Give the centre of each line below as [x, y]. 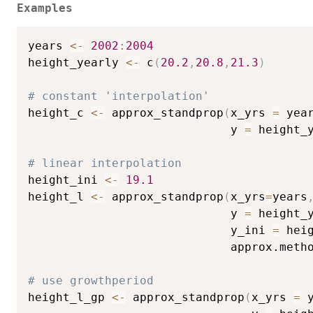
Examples [45, 8]
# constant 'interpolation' [119, 96]
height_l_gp [70, 298]
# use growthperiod [91, 281]
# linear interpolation [105, 163]
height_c [59, 113]
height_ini [66, 180]
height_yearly [77, 63]
